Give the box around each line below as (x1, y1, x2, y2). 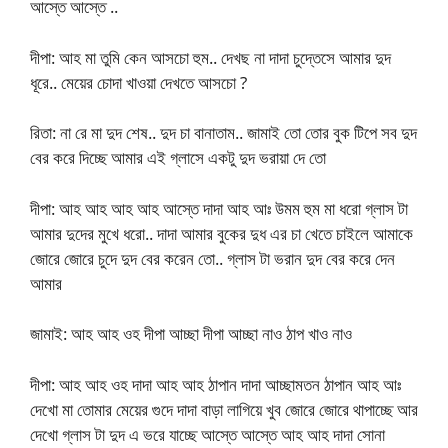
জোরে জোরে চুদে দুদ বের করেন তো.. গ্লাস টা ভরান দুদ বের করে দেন (30, 246, 395, 270)
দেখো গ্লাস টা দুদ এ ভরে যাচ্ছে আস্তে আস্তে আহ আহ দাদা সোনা (30, 422, 385, 446)
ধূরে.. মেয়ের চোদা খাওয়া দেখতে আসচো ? (30, 70, 247, 94)
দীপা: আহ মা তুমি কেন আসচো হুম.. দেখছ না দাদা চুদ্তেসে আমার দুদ (30, 45, 391, 69)
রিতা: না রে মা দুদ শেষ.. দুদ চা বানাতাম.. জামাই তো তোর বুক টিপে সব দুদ (30, 121, 417, 145)
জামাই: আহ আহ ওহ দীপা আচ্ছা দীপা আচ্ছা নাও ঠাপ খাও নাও (30, 322, 352, 346)
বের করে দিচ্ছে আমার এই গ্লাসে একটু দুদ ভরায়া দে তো (30, 146, 326, 170)
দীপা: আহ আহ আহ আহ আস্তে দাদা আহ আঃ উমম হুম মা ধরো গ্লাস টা (30, 196, 408, 220)
